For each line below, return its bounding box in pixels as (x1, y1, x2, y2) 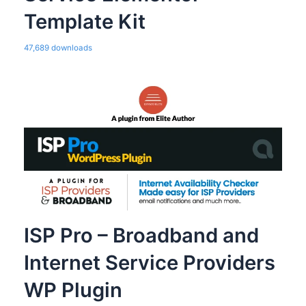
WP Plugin (23, 278, 122, 303)
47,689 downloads (23, 42, 92, 53)
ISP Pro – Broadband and (23, 223, 259, 248)
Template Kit (23, 9, 145, 33)
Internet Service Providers (23, 251, 275, 275)
